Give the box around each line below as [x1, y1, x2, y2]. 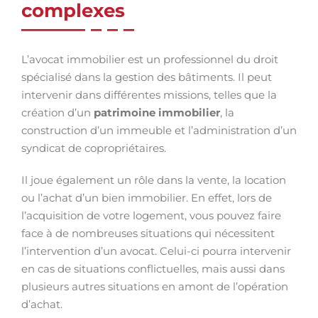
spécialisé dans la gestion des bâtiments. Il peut [21, 70, 272, 84]
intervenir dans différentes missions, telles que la [21, 87, 277, 102]
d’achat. [21, 297, 62, 311]
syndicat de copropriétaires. [21, 141, 166, 155]
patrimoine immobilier [94, 105, 220, 119]
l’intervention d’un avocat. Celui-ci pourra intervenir [21, 243, 291, 258]
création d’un [21, 105, 94, 119]
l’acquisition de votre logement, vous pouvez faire [21, 208, 281, 222]
